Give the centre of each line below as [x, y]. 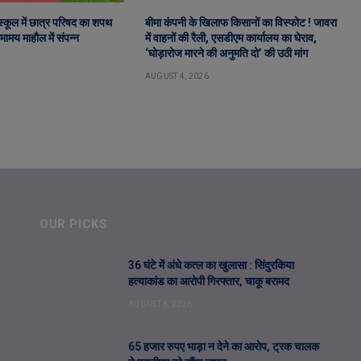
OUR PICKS [74, 224]
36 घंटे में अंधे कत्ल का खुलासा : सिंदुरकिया [211, 266]
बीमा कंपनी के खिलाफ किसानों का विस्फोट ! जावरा [241, 23]
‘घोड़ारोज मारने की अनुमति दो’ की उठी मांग [226, 54]
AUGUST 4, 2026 [176, 77]
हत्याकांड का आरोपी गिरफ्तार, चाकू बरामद [209, 282]
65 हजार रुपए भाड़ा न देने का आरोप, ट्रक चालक [224, 347]
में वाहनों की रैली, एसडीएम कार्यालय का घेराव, [230, 38]
